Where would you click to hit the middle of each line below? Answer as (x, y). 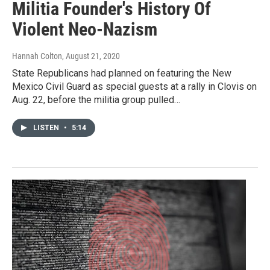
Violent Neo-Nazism (85, 30)
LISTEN (47, 128)
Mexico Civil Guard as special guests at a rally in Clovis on (134, 87)
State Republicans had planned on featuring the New (122, 74)
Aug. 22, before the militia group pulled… (96, 100)
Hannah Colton (37, 56)
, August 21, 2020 (91, 56)
